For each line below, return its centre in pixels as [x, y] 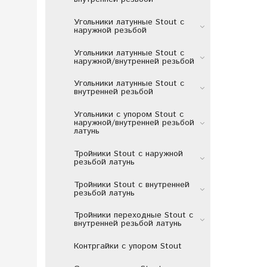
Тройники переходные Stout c [133, 215]
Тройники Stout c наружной [128, 153]
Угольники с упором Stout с [128, 115]
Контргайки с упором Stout [128, 246]
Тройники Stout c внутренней [131, 184]
